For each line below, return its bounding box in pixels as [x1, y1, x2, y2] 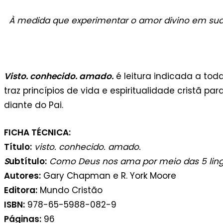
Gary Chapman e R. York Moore [41, 169, 176, 182]
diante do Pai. [4, 99, 63, 111]
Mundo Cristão [37, 184, 103, 196]
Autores [4, 169, 39, 182]
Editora [4, 184, 35, 196]
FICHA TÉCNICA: [4, 126, 71, 138]
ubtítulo [9, 155, 45, 167]
